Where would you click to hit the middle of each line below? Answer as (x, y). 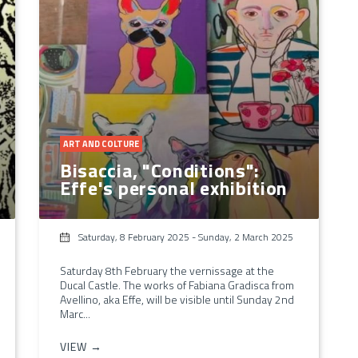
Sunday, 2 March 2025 (245, 237)
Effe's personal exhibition (174, 187)
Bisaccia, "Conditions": (160, 170)
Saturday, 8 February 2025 (133, 237)
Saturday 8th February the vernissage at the (167, 270)
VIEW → (81, 346)
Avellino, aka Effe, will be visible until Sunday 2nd (177, 299)
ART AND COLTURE (101, 143)
